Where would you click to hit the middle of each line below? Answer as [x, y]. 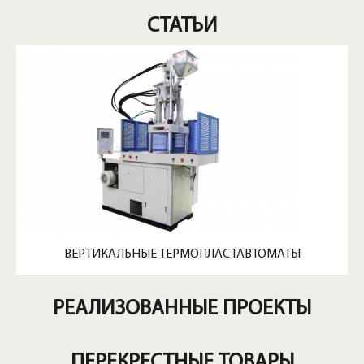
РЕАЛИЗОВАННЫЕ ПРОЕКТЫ [182, 309]
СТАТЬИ [182, 26]
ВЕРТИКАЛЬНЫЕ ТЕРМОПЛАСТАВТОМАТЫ [182, 254]
